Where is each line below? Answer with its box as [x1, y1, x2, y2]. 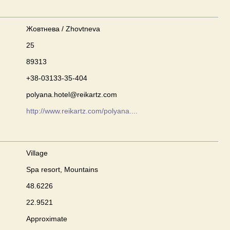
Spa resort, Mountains [26, 165, 98, 174]
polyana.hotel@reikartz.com [26, 90, 117, 99]
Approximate [26, 215, 67, 223]
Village [26, 149, 48, 157]
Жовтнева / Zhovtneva [26, 25, 100, 33]
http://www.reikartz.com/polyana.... [26, 107, 138, 115]
